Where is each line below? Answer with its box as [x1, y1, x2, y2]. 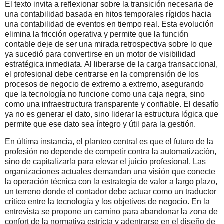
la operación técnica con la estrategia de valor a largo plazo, [5, 177, 217, 186]
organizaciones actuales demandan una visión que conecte [5, 167, 215, 176]
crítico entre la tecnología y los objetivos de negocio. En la [5, 197, 210, 206]
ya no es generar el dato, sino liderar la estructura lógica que [5, 109, 218, 118]
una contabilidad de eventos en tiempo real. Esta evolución [5, 19, 214, 28]
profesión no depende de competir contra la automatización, [5, 147, 216, 156]
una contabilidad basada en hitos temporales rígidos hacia [5, 9, 211, 18]
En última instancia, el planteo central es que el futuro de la [5, 137, 213, 146]
